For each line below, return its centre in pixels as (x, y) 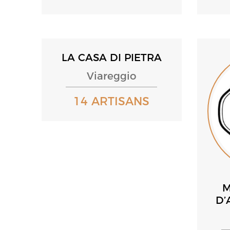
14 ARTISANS (112, 101)
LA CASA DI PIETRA (111, 57)
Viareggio (111, 76)
